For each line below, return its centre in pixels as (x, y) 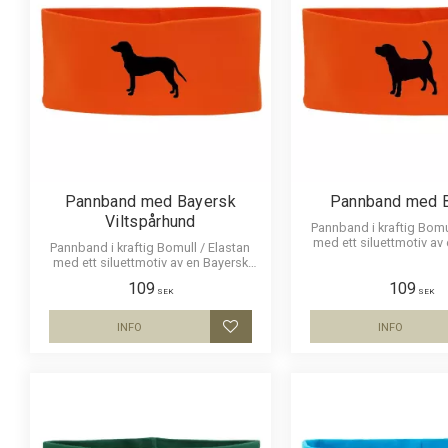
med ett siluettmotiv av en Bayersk (150, 262)
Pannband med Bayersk (150, 201)
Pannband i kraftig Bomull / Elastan (150, 247)
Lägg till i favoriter (293, 337)
